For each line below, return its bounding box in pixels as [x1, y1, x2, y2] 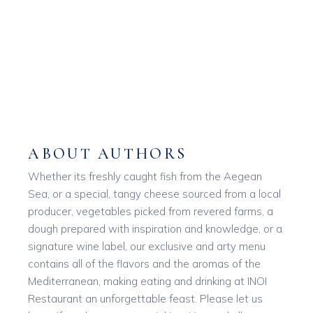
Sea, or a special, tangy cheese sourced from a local [28, 187, 282, 201]
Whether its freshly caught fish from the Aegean [28, 170, 263, 183]
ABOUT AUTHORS [28, 145, 187, 163]
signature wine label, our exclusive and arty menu [28, 240, 266, 253]
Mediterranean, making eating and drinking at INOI [28, 275, 268, 288]
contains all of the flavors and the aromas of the [28, 257, 261, 270]
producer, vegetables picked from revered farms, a [28, 205, 274, 218]
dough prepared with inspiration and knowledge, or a [28, 222, 283, 235]
